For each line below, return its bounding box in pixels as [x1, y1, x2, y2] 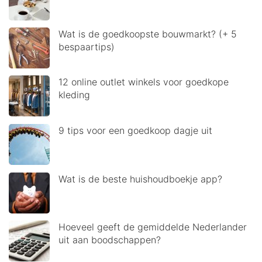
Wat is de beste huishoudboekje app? [58, 173, 222, 185]
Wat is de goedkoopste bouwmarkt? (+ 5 [58, 27, 237, 40]
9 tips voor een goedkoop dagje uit [58, 124, 212, 136]
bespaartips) [58, 40, 115, 53]
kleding [58, 88, 90, 101]
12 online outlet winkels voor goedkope [58, 75, 229, 88]
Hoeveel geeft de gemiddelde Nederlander [58, 220, 247, 233]
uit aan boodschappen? [58, 233, 161, 246]
